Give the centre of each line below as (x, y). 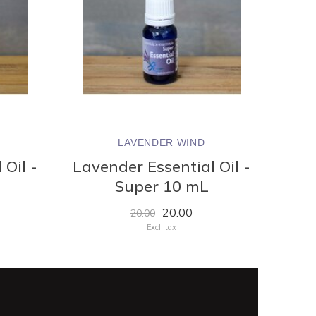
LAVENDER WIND (162, 142)
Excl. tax (162, 227)
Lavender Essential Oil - (162, 166)
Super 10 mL (162, 186)
